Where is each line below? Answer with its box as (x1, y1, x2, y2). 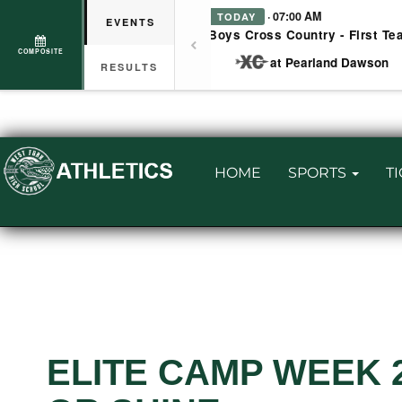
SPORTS (288, 164, 346, 181)
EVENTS (106, 15, 155, 29)
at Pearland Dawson (270, 53, 389, 71)
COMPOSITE (18, 46, 64, 56)
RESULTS (100, 60, 158, 74)
